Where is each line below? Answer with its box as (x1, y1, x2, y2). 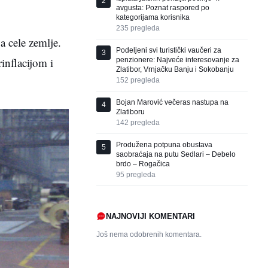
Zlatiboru (116, 107, 145, 116)
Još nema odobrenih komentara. (96, 230, 202, 239)
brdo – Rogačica (116, 159, 170, 168)
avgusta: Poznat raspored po (116, 3, 209, 12)
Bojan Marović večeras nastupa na (116, 98, 229, 106)
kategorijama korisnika (116, 13, 190, 22)
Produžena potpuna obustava (116, 140, 212, 149)
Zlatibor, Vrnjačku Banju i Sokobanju (116, 65, 234, 74)
